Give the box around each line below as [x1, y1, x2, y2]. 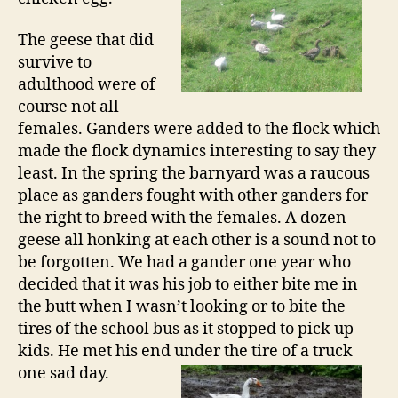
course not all [18, 97, 119, 117]
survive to [18, 52, 92, 73]
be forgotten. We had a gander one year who [18, 252, 351, 273]
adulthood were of [18, 75, 155, 95]
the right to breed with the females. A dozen [18, 208, 346, 228]
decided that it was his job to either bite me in [18, 275, 358, 295]
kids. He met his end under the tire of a [18, 341, 313, 362]
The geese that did [18, 30, 154, 51]
